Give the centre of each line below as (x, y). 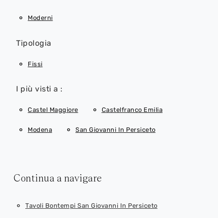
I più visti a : (39, 89)
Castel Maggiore (53, 110)
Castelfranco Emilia (132, 110)
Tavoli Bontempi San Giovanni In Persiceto (91, 206)
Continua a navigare (58, 178)
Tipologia (34, 43)
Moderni (40, 18)
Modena (40, 129)
